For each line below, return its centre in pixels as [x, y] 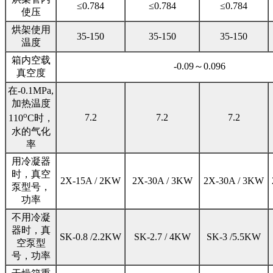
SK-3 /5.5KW [234, 237]
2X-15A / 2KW [90, 181]
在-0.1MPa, [31, 91]
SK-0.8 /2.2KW [90, 237]
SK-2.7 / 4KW [162, 237]
